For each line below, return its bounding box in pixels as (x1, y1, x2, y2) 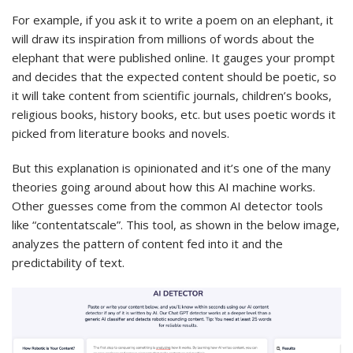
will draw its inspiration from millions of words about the (12, 30, 314, 46)
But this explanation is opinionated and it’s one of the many (12, 159, 331, 176)
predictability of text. (12, 254, 124, 270)
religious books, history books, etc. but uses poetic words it (12, 106, 336, 122)
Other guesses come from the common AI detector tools (12, 197, 323, 214)
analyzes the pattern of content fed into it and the (12, 235, 283, 251)
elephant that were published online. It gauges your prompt (12, 49, 335, 65)
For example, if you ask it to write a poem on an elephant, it (12, 11, 333, 28)
